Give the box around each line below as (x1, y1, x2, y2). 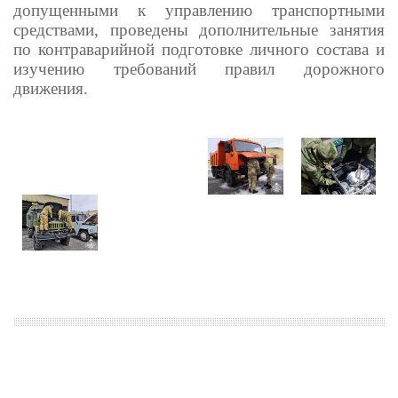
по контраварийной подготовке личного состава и (13, 40, 385, 60)
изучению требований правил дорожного (13, 60, 385, 79)
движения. (13, 79, 88, 99)
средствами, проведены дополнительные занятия (13, 20, 385, 40)
